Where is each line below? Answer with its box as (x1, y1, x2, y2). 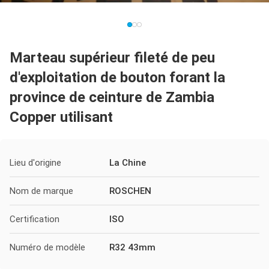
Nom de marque (10, 186, 73, 196)
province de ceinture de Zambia (10, 89, 214, 106)
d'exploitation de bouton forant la (10, 69, 225, 86)
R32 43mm (109, 242, 156, 253)
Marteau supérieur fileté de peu (10, 49, 215, 66)
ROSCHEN (109, 186, 151, 196)
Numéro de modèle (10, 242, 85, 253)
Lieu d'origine (10, 157, 61, 168)
